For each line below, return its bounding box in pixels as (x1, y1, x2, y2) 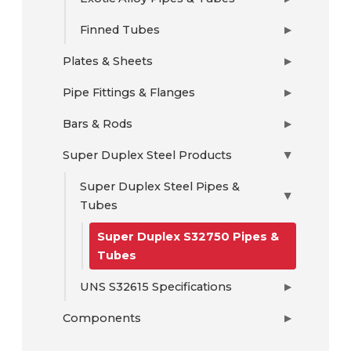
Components (63, 311, 141, 325)
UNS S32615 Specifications (80, 280, 232, 294)
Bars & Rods (63, 117, 132, 131)
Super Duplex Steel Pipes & (80, 179, 240, 194)
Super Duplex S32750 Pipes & (97, 230, 279, 244)
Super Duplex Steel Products (63, 148, 232, 162)
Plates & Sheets (63, 54, 153, 68)
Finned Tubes (80, 23, 160, 37)
